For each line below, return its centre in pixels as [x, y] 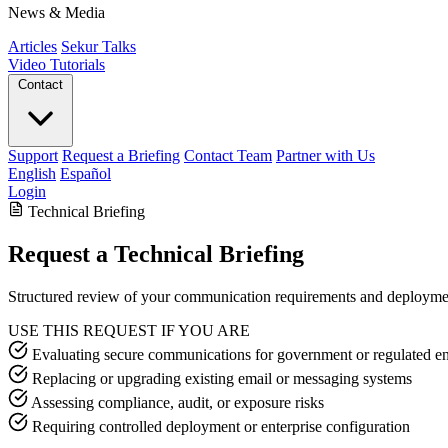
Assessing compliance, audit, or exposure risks [177, 402]
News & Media [56, 12]
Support [33, 155]
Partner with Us [325, 155]
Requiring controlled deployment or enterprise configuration [221, 426]
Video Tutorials [56, 64]
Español [85, 173]
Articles [32, 46]
